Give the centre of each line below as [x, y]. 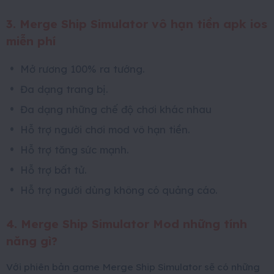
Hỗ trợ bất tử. [53, 169]
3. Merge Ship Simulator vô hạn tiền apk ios [137, 24]
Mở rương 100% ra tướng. [82, 68]
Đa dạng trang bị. [64, 89]
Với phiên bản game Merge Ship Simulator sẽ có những [133, 266]
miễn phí [31, 41]
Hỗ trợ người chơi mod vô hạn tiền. [105, 129]
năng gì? [32, 241]
